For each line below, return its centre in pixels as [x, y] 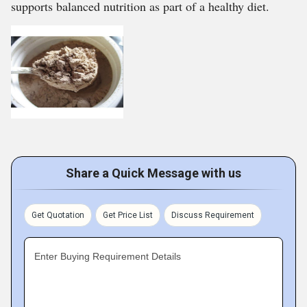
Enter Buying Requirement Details [108, 256]
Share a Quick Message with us [153, 173]
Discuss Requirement [213, 215]
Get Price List [128, 215]
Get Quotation [58, 215]
